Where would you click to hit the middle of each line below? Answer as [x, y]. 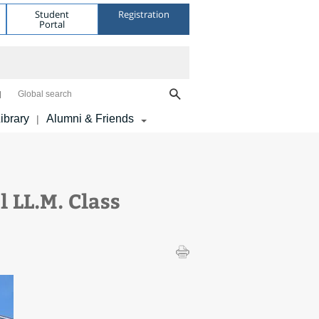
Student [52, 14]
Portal [52, 24]
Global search [45, 94]
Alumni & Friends [90, 119]
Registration [143, 14]
